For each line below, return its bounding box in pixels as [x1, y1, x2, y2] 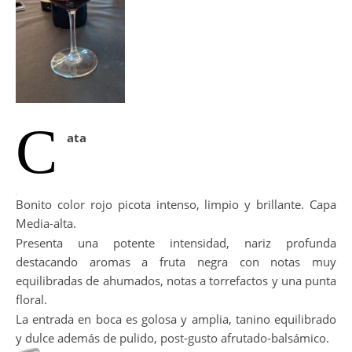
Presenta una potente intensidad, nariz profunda [16, 320, 336, 335]
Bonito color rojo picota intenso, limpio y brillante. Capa [16, 239, 336, 255]
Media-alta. [16, 258, 76, 273]
